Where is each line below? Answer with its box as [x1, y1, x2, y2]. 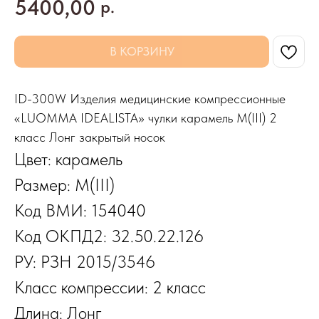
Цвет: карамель [14, 149, 122, 169]
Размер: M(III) [14, 174, 115, 195]
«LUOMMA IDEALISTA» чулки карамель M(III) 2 [14, 110, 277, 125]
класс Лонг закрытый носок [14, 130, 165, 145]
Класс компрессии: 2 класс [14, 277, 206, 298]
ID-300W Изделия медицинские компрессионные [14, 91, 286, 106]
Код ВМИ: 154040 [14, 200, 146, 221]
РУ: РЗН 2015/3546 [14, 251, 155, 272]
